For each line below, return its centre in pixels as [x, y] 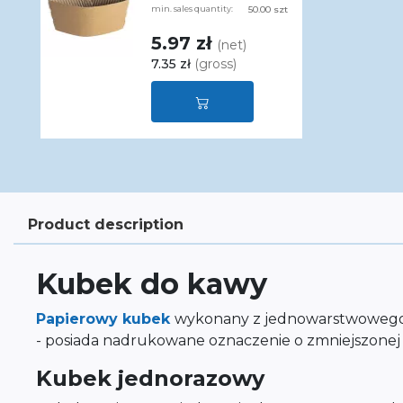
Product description [106, 224]
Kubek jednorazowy [150, 378]
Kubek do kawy [152, 284]
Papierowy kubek [105, 319]
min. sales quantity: [192, 9]
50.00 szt [268, 9]
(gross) [215, 64]
